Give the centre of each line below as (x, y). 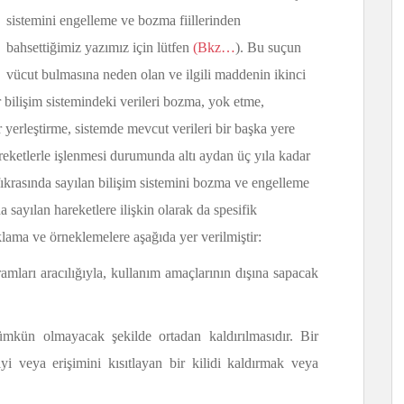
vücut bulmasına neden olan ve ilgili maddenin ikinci (156, 74)
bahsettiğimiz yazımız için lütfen (100, 47)
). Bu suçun (268, 47)
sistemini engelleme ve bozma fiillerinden (124, 20)
